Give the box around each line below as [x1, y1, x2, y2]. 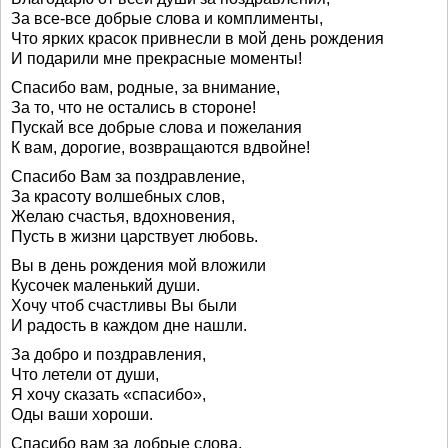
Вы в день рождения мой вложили [11, 257, 266, 274]
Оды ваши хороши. [11, 406, 153, 423]
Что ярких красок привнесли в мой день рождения [11, 30, 384, 47]
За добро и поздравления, [11, 346, 206, 363]
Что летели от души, [11, 366, 159, 383]
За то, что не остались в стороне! [11, 99, 256, 116]
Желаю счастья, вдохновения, [11, 208, 235, 225]
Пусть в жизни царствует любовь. [11, 228, 258, 245]
